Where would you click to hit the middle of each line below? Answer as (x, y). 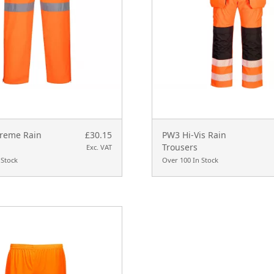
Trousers (180, 147)
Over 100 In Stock (190, 160)
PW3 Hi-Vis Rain (194, 135)
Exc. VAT (99, 147)
